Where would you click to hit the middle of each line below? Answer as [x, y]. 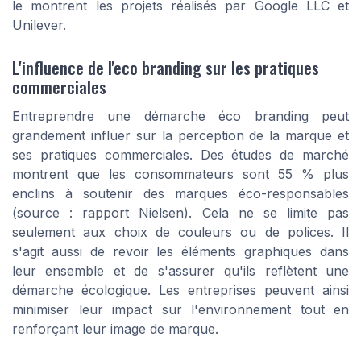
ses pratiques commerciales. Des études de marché [180, 154]
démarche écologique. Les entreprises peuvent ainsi [180, 290]
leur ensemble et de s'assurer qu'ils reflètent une [180, 270]
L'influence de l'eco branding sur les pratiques [166, 67]
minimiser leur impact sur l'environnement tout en [180, 309]
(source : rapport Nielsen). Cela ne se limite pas [180, 212]
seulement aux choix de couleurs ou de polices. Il [180, 232]
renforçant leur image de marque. [115, 328]
